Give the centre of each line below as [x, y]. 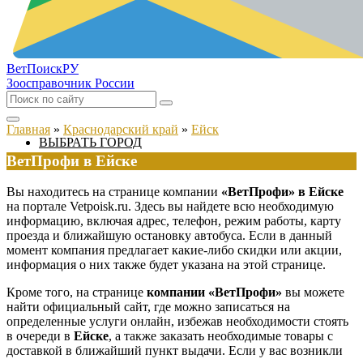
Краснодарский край [121, 129]
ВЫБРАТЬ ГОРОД [90, 142]
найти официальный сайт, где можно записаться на [148, 307]
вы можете [313, 293]
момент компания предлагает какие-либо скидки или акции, [174, 250]
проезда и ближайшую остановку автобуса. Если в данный [169, 236]
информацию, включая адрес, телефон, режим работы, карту [174, 221]
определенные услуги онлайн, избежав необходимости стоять [177, 322]
